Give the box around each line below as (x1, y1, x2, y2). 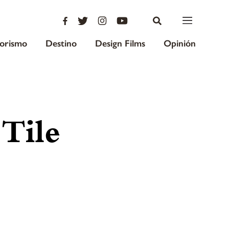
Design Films (95, 37, 145, 49)
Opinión (164, 37, 196, 49)
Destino (45, 37, 77, 49)
